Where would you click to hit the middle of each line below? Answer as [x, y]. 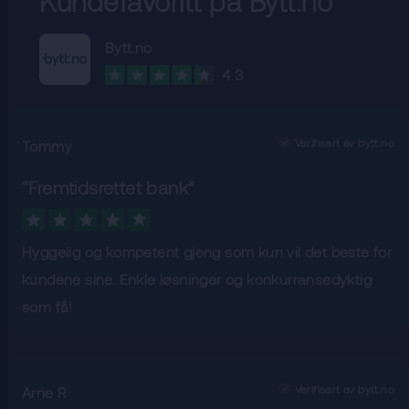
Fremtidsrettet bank [109, 188]
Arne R [45, 393]
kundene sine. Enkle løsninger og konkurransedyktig [197, 279]
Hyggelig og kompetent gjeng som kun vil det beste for [207, 252]
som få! [47, 307]
